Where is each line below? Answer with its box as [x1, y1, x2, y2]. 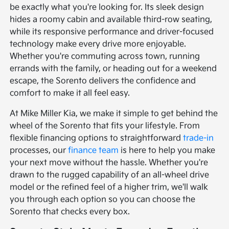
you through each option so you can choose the [10, 195, 196, 205]
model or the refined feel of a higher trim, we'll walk [10, 182, 209, 193]
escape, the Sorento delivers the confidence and [10, 76, 196, 86]
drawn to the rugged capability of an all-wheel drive [10, 170, 210, 180]
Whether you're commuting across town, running [10, 52, 200, 62]
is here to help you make [119, 146, 216, 156]
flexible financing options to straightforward [10, 133, 184, 144]
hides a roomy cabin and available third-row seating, [10, 15, 213, 25]
